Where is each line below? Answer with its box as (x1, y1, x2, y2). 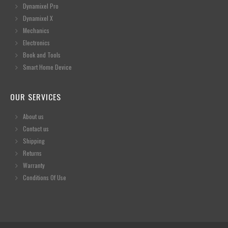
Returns (23, 149, 42, 158)
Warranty (23, 161, 45, 170)
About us (23, 112, 44, 121)
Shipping (23, 136, 45, 146)
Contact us (23, 124, 49, 133)
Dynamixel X (23, 14, 53, 23)
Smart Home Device (23, 63, 72, 72)
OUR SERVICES (10, 91, 61, 103)
